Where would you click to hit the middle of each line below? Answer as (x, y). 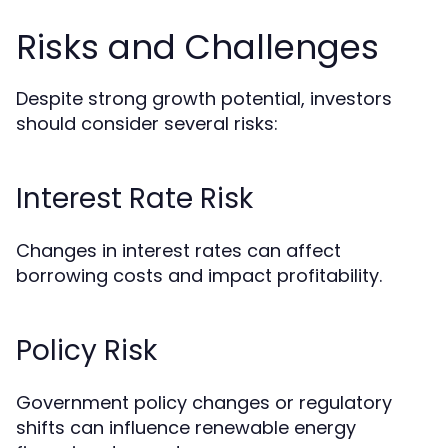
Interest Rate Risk (134, 199)
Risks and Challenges (197, 47)
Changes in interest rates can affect (178, 251)
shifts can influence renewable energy (186, 428)
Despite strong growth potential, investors (204, 99)
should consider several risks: (147, 124)
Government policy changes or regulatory (204, 403)
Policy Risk (86, 351)
